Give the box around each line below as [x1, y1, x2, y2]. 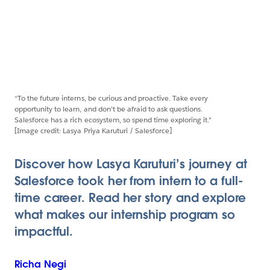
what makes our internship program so [14, 207, 236, 222]
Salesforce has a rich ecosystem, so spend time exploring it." [14, 115, 212, 125]
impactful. [14, 224, 74, 239]
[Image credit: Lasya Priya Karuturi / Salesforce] [14, 125, 172, 136]
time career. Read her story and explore [14, 190, 246, 206]
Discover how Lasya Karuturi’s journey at [14, 156, 247, 172]
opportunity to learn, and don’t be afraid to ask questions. [14, 104, 203, 114]
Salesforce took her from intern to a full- [14, 173, 243, 189]
